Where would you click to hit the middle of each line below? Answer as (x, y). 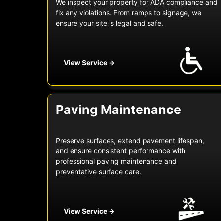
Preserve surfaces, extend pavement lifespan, (130, 141)
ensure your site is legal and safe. (110, 23)
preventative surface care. (98, 172)
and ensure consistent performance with (121, 151)
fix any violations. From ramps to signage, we (129, 13)
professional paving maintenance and (116, 161)
